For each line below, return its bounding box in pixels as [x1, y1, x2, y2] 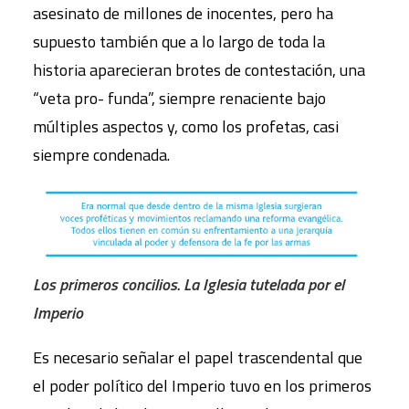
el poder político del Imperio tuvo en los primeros [33, 373, 372, 399]
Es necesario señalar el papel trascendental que [33, 345, 362, 371]
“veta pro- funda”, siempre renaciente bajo [33, 85, 326, 110]
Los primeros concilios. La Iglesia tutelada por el [33, 272, 344, 298]
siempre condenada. [33, 142, 170, 167]
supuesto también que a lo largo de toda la [33, 28, 325, 54]
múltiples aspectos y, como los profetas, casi [33, 113, 339, 139]
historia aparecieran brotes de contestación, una [33, 57, 365, 82]
